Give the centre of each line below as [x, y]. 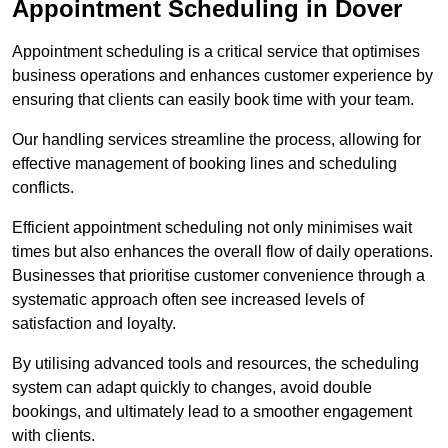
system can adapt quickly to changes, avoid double [192, 388]
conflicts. [43, 188]
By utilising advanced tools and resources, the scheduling [215, 364]
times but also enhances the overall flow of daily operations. [222, 252]
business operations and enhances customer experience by [222, 76]
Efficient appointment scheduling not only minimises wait [212, 228]
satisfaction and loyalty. [94, 324]
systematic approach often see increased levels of [188, 300]
